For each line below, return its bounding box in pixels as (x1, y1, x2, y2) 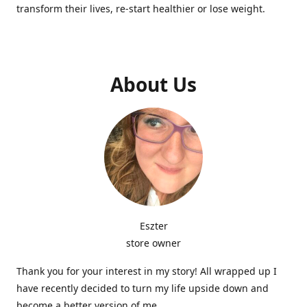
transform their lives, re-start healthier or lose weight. (16, 2, 265, 15)
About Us (110, 71, 197, 97)
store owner (126, 236, 181, 249)
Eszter (139, 219, 168, 232)
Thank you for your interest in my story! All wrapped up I (16, 265, 277, 278)
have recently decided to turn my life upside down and (16, 282, 269, 295)
